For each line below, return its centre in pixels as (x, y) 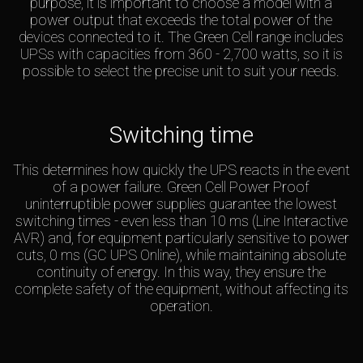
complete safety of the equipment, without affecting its (181, 289)
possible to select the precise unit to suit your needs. (181, 71)
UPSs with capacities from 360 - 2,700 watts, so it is (181, 54)
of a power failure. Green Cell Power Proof (181, 187)
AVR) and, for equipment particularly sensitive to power (181, 238)
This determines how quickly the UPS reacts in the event (181, 170)
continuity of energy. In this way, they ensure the (181, 272)
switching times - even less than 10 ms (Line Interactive (181, 221)
